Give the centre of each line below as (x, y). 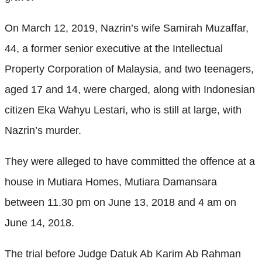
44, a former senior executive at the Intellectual (114, 48)
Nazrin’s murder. (43, 130)
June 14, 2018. (39, 223)
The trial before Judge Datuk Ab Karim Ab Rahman (123, 254)
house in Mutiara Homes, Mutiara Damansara (111, 182)
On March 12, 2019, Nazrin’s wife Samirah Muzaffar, (127, 28)
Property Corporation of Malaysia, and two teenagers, (129, 69)
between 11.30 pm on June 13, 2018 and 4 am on (120, 202)
